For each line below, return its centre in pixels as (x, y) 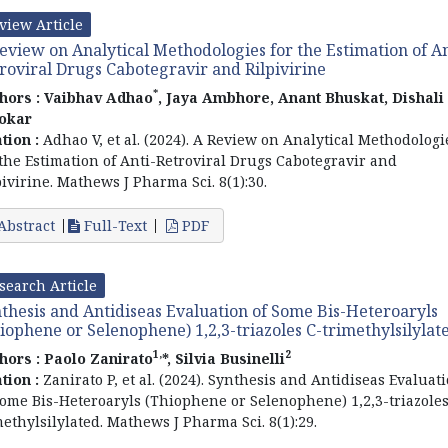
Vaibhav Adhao (98, 97)
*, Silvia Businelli (223, 358)
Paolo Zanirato (98, 358)
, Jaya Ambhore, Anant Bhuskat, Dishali (301, 97)
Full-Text (113, 225)
